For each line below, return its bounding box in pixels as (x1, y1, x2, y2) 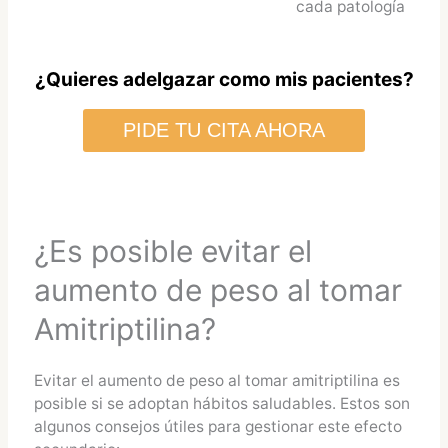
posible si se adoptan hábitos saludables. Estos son (33, 394, 410, 414)
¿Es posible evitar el (33, 233, 312, 270)
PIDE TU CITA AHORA (123, 119, 325, 142)
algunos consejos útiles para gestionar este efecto (33, 417, 402, 437)
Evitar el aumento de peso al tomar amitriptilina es (33, 371, 400, 391)
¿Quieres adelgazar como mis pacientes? (34, 67, 414, 91)
